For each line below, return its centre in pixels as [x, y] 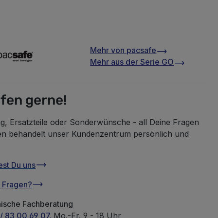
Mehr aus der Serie [126, 62]
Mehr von [109, 50]
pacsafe [142, 50]
